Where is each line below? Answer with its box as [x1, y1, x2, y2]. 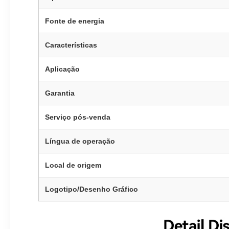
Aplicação [45, 65, 80, 73]
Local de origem [45, 161, 101, 169]
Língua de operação [45, 137, 115, 145]
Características [45, 41, 97, 49]
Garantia [45, 89, 75, 97]
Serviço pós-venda [45, 113, 110, 121]
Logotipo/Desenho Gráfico [45, 185, 138, 193]
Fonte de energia [45, 17, 104, 25]
